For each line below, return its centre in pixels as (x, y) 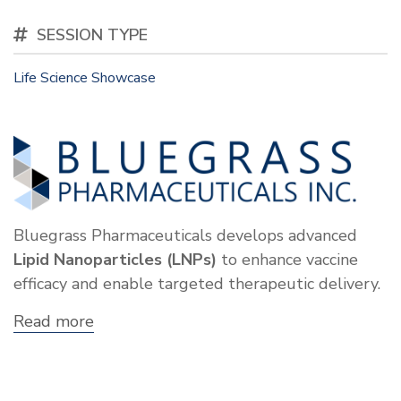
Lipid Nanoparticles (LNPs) (115, 259)
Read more (54, 321)
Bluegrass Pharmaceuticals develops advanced (185, 235)
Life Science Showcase (85, 78)
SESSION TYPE (92, 35)
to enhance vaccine (287, 259)
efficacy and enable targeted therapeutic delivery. (197, 283)
